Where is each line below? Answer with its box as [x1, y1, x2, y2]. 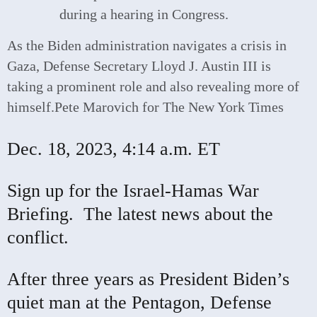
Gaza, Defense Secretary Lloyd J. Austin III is [7, 59, 271, 74]
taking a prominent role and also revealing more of [7, 79, 299, 95]
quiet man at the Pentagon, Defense [7, 292, 272, 313]
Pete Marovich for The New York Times [54, 100, 284, 115]
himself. [7, 100, 54, 115]
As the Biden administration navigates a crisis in [7, 38, 287, 54]
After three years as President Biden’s [7, 268, 289, 289]
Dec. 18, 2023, [7, 138, 117, 159]
